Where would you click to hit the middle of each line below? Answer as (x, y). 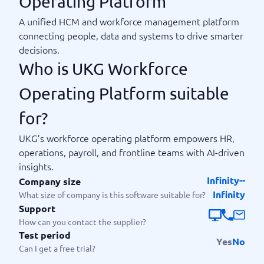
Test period (45, 235)
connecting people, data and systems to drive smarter (131, 35)
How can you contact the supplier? (82, 222)
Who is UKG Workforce (103, 69)
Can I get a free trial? (57, 248)
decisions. (39, 49)
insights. (36, 166)
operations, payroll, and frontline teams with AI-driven (132, 152)
